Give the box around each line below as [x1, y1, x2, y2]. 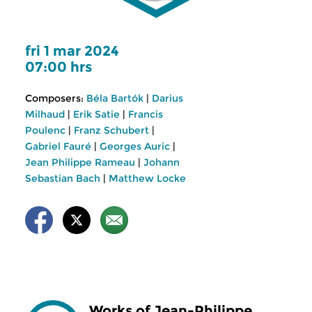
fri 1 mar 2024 [25, 42, 119, 59]
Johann [143, 156, 180, 169]
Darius [152, 92, 183, 104]
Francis [128, 108, 163, 120]
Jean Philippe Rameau [25, 156, 135, 169]
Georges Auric [100, 140, 170, 153]
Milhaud [25, 108, 65, 120]
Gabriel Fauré [25, 140, 91, 153]
